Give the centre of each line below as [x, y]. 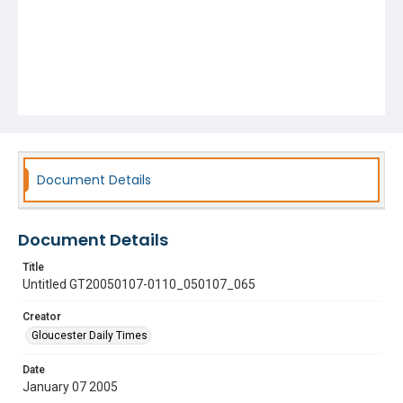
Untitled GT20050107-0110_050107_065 [139, 284]
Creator [42, 317]
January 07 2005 [70, 387]
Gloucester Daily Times [90, 336]
